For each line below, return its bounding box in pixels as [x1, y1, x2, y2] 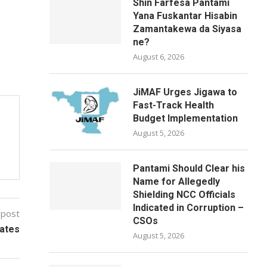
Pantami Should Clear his [133, 163, 246, 174]
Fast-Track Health [133, 100, 215, 111]
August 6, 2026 [133, 51, 185, 62]
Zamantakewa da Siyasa [133, 23, 242, 35]
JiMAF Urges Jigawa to [133, 86, 238, 98]
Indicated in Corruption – [133, 202, 244, 213]
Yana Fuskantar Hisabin [133, 10, 238, 21]
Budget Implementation [133, 113, 238, 124]
